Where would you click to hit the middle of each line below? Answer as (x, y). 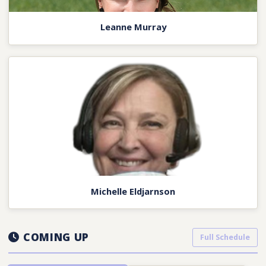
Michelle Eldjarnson (133, 191)
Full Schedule (225, 237)
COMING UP (55, 237)
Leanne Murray (133, 27)
